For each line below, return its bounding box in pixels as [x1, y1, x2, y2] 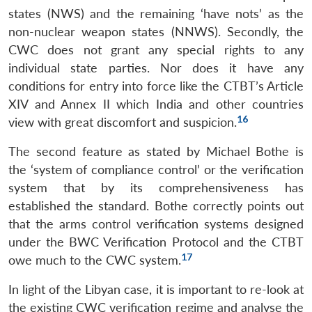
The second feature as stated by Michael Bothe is [8, 143, 304, 159]
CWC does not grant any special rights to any [8, 42, 304, 57]
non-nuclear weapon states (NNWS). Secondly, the [8, 24, 304, 39]
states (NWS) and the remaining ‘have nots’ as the [8, 6, 304, 21]
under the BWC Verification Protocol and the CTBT [8, 234, 304, 249]
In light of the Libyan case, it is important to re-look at [8, 281, 304, 297]
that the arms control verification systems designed [8, 216, 304, 231]
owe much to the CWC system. [8, 252, 181, 267]
